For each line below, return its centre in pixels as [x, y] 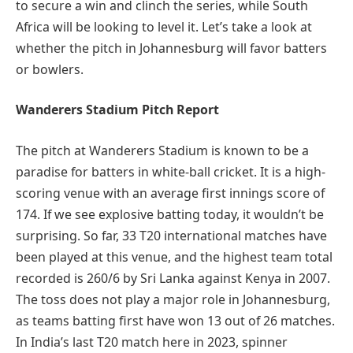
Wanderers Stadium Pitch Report [117, 110]
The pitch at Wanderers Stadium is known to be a [162, 150]
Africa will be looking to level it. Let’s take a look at [164, 26]
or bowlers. [50, 69]
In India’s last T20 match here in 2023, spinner [152, 342]
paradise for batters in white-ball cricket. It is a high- [171, 171]
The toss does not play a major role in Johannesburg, [173, 299]
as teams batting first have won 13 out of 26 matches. [175, 320]
